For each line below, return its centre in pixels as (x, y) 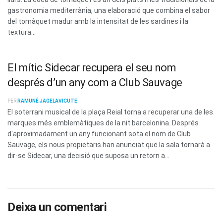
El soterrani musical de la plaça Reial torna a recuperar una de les (110, 112)
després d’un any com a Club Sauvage (95, 82)
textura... (22, 32)
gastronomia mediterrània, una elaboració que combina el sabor (109, 10)
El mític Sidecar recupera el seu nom (92, 67)
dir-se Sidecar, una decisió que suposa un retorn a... (88, 155)
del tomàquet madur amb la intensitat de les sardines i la (98, 21)
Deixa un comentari (57, 207)
